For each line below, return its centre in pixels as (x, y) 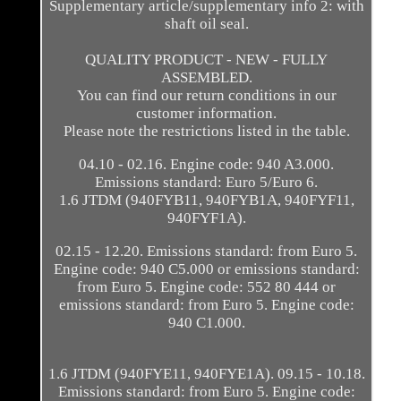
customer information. (207, 114)
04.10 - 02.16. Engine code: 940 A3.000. (207, 165)
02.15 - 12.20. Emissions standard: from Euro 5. (207, 252)
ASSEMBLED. (206, 78)
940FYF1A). (206, 218)
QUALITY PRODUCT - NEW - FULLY (207, 60)
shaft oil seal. (206, 24)
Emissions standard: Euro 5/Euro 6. (207, 183)
